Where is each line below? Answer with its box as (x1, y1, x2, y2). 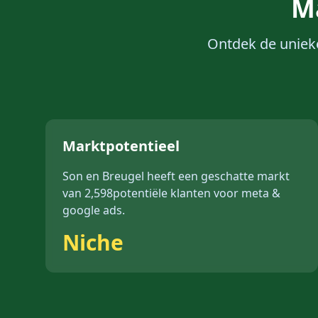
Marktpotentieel (62, 136, 180, 155)
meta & (241, 185, 280, 201)
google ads (62, 202, 122, 218)
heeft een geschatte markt (144, 168, 290, 184)
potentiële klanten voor (113, 185, 241, 201)
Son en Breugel (62, 168, 144, 184)
